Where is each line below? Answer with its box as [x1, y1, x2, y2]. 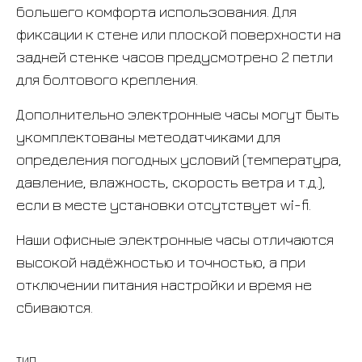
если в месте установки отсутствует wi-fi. [16, 196, 311, 214]
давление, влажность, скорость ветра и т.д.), [16, 173, 326, 192]
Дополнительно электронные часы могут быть [16, 105, 339, 124]
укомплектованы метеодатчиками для [16, 128, 280, 146]
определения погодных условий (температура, [16, 150, 342, 169]
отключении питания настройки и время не [16, 276, 312, 294]
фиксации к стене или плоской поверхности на [16, 25, 341, 44]
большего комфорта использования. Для [16, 2, 297, 21]
